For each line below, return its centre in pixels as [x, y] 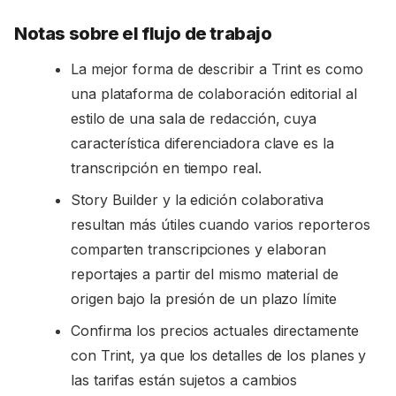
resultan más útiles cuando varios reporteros [221, 224]
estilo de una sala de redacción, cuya [194, 118]
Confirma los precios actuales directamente [215, 330]
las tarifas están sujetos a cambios [184, 380]
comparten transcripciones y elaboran [199, 249]
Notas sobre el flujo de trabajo [143, 33]
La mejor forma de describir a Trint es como [217, 69]
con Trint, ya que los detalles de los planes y [219, 355]
